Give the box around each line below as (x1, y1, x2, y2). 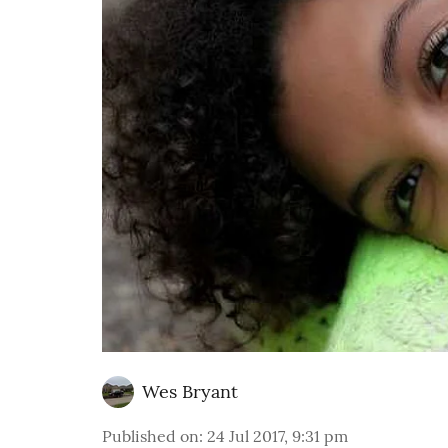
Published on (102, 426, 199, 446)
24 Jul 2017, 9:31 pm (207, 426, 348, 446)
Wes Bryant (142, 380, 238, 403)
